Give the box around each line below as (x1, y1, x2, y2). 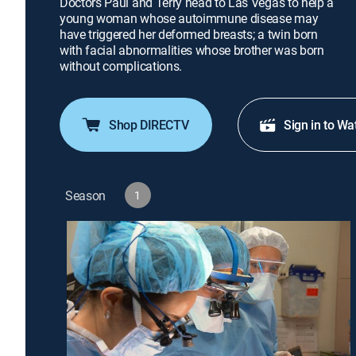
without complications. (60, 57, 182, 75)
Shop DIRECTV (109, 116, 189, 133)
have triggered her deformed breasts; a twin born (60, 25, 318, 43)
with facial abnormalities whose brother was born (60, 41, 324, 59)
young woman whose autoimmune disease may (60, 10, 319, 27)
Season (65, 186, 106, 204)
